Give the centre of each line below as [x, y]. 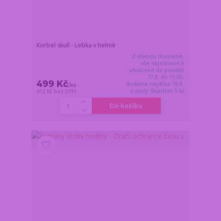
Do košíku [126, 106]
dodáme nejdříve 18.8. [155, 84]
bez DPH [65, 92]
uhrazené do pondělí [157, 70]
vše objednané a [163, 63]
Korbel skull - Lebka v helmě [76, 45]
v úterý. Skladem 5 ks [157, 91]
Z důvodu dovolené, [158, 56]
